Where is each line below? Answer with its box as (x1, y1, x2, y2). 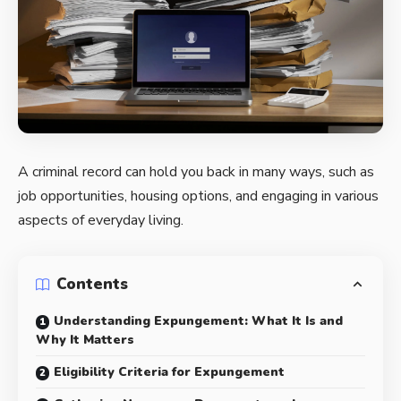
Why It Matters (36, 330, 134, 348)
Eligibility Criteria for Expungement (54, 363, 285, 380)
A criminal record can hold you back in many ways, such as (18, 162, 374, 183)
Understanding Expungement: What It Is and (54, 311, 343, 329)
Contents (56, 274, 128, 295)
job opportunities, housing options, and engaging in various (18, 186, 379, 207)
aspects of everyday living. (18, 210, 183, 231)
